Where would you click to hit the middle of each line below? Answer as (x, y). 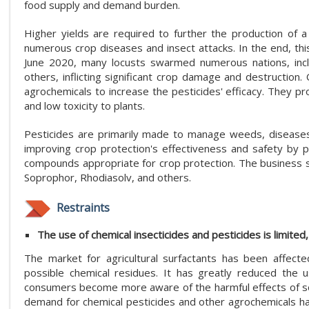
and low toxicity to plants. (84, 106)
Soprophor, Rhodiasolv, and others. (108, 178)
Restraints (82, 207)
